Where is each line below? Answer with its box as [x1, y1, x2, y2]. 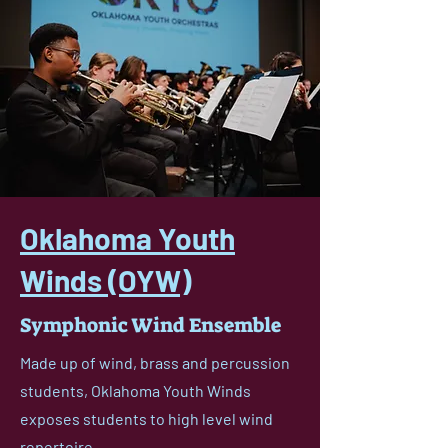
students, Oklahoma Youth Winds [20, 381, 251, 400]
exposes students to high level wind [20, 409, 273, 428]
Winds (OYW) [20, 262, 191, 298]
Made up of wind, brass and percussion [20, 353, 290, 372]
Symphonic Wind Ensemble [20, 312, 281, 338]
